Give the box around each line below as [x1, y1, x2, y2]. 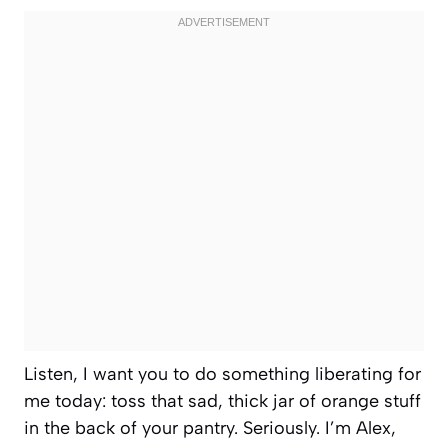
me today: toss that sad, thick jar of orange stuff [24, 389, 421, 412]
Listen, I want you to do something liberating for [24, 362, 421, 385]
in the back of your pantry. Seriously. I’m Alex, [24, 416, 396, 439]
